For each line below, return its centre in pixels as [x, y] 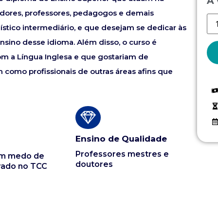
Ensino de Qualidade [121, 139]
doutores [94, 164]
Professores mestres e [122, 154]
